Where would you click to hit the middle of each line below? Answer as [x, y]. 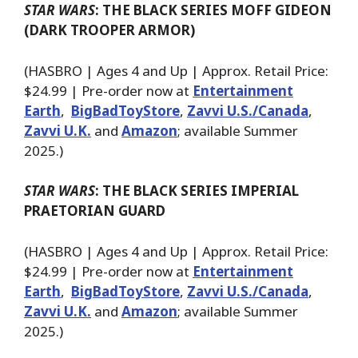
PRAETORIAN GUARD [95, 211]
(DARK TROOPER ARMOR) [109, 30]
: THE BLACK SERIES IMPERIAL [197, 191]
